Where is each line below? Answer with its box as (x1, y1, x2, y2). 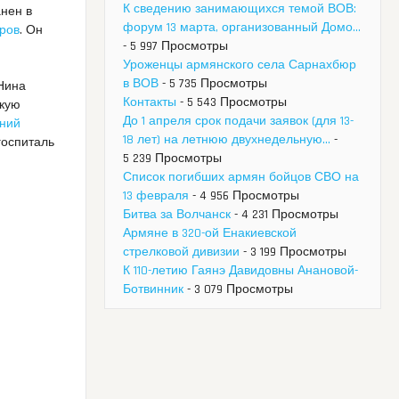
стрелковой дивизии (123, 244, 240, 261)
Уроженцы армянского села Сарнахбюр (123, 57, 356, 74)
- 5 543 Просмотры (176, 94, 287, 111)
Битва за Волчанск (123, 207, 231, 224)
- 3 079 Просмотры (183, 281, 293, 298)
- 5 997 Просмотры (123, 38, 228, 55)
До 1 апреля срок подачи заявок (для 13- (123, 113, 354, 130)
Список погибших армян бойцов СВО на (123, 169, 359, 186)
